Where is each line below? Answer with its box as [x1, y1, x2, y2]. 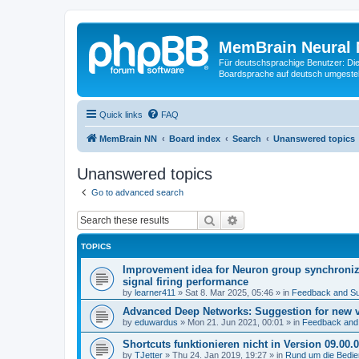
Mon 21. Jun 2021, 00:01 [188, 317, 284, 327]
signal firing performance [123, 276, 248, 288]
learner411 [135, 288, 175, 297]
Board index [169, 133, 220, 143]
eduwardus [135, 317, 178, 327]
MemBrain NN [99, 133, 157, 143]
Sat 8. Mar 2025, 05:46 [185, 288, 273, 297]
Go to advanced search [91, 187, 184, 197]
